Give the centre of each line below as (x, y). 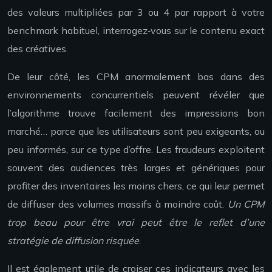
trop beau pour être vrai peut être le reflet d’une (136, 223)
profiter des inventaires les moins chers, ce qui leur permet (136, 186)
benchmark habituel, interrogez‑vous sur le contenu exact (136, 31)
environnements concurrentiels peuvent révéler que (136, 95)
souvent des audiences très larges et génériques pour (136, 168)
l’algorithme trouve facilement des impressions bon (136, 113)
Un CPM (246, 204)
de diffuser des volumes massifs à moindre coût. (117, 204)
